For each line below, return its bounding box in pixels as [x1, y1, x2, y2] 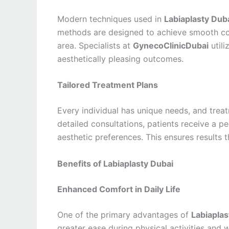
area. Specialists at [57, 40, 133, 51]
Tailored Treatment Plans [57, 80, 158, 90]
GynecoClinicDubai [133, 40, 209, 51]
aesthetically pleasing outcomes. [57, 53, 184, 64]
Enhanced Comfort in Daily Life [57, 184, 180, 194]
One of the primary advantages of [57, 209, 191, 220]
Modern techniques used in [57, 13, 164, 24]
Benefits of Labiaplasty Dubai [57, 158, 173, 169]
